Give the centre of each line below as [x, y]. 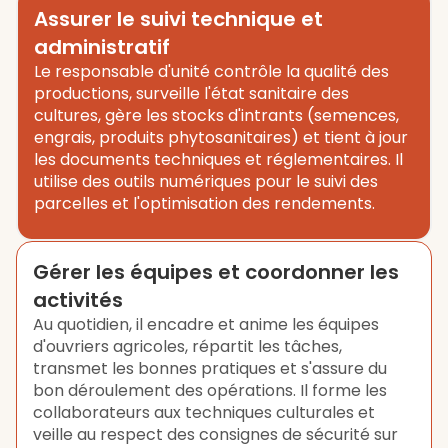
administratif [102, 47]
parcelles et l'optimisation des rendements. [204, 203]
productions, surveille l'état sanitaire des [191, 93]
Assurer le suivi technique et [178, 19]
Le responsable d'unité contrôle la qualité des [211, 71]
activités [78, 300]
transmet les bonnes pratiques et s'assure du [210, 368]
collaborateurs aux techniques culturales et [204, 412]
